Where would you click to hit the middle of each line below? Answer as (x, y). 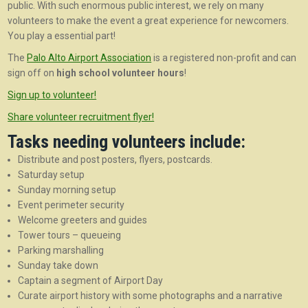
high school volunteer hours (121, 73)
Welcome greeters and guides (83, 220)
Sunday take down (58, 265)
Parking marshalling (61, 250)
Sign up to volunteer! (52, 95)
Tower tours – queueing (70, 235)
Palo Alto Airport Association (89, 58)
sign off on (32, 73)
